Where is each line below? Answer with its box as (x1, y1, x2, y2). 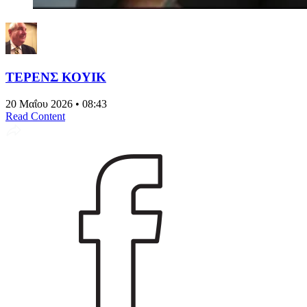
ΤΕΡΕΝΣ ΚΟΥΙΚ (5, 69, 106, 84)
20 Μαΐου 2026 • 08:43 (5, 97, 107, 110)
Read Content (5, 110, 65, 122)
